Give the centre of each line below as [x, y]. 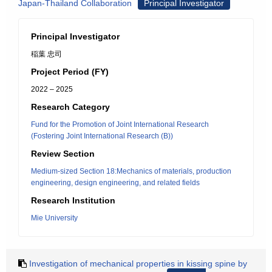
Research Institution [73, 200]
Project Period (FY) [70, 72]
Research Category [70, 107]
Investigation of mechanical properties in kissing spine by [138, 263]
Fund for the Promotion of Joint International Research [120, 124]
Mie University [54, 218]
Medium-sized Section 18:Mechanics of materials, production [131, 171]
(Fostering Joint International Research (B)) [102, 136]
